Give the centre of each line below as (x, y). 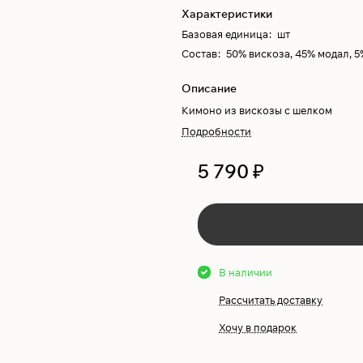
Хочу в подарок (258, 327)
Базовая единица (225, 34)
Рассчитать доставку (271, 300)
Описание (209, 88)
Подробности (216, 131)
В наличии (246, 272)
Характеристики (227, 14)
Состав (199, 53)
